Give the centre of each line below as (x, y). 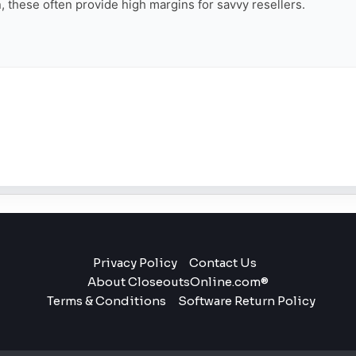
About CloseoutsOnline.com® (178, 281)
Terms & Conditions (106, 300)
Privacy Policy (135, 262)
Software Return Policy (246, 300)
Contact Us (223, 262)
